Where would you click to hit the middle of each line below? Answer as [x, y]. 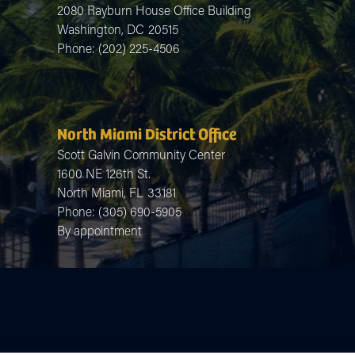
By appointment [99, 230]
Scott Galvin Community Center [141, 154]
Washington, [92, 29]
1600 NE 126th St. [104, 173]
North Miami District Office [147, 132]
